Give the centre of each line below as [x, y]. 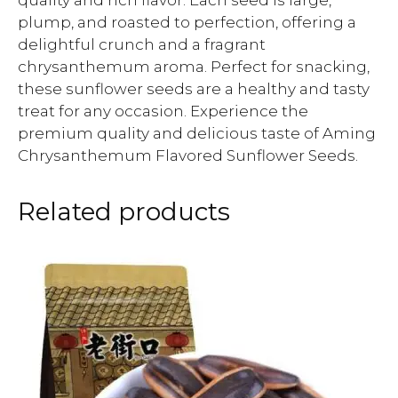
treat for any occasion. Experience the [163, 111]
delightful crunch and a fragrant [142, 44]
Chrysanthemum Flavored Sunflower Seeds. [188, 155]
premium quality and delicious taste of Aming [197, 133]
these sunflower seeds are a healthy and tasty [194, 89]
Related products [124, 211]
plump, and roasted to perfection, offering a [187, 22]
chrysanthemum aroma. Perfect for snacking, [194, 67]
